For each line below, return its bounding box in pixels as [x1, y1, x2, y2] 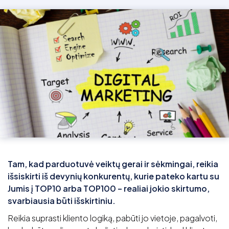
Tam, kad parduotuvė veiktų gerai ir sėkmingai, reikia [8, 158, 218, 170]
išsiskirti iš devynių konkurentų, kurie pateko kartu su [8, 171, 219, 182]
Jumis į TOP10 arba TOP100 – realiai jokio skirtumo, [8, 183, 210, 194]
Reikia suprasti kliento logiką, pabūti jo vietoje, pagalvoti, [8, 213, 217, 224]
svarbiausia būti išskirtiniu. [8, 195, 116, 207]
